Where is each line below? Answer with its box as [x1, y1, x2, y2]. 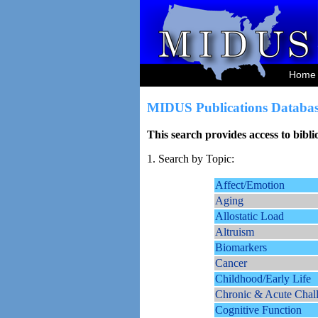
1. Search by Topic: [147, 153, 234, 165]
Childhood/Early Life [215, 273, 311, 285]
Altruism [215, 226, 254, 238]
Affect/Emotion [215, 179, 285, 192]
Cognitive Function [215, 304, 302, 317]
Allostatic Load [215, 210, 284, 223]
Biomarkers [215, 241, 267, 254]
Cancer [215, 257, 247, 270]
